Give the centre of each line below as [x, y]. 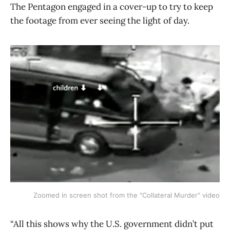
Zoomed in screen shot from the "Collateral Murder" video [127, 195]
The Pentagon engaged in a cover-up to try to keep [112, 7]
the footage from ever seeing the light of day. [100, 21]
